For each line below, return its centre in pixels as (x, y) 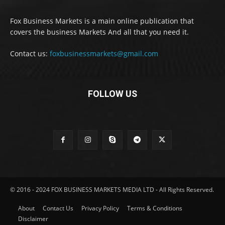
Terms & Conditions (155, 208)
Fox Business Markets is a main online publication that (102, 21)
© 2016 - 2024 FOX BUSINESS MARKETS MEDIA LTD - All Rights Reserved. (112, 190)
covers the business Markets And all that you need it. (99, 32)
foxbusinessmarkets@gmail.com (104, 53)
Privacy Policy (100, 208)
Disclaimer (33, 219)
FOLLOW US (113, 93)
